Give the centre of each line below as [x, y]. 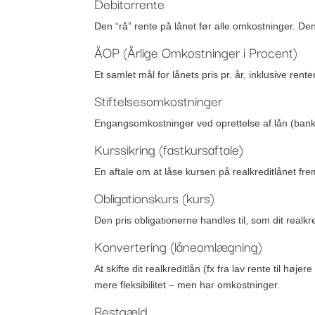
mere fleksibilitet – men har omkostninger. [187, 285]
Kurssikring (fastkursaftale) [169, 149]
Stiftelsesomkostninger [159, 101]
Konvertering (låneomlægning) [179, 246]
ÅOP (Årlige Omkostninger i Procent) [196, 52]
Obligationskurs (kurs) [155, 198]
